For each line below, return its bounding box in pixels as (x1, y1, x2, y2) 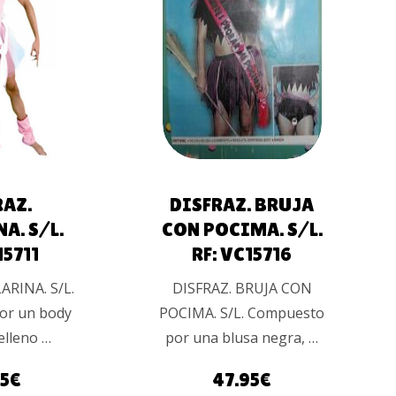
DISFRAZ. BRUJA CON (171, 278, 312, 298)
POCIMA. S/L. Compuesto (159, 302, 325, 323)
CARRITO (207, 30, 258, 45)
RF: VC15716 (192, 242, 293, 265)
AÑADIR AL (202, 6, 263, 21)
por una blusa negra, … (165, 327, 319, 347)
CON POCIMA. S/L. (161, 217, 323, 240)
